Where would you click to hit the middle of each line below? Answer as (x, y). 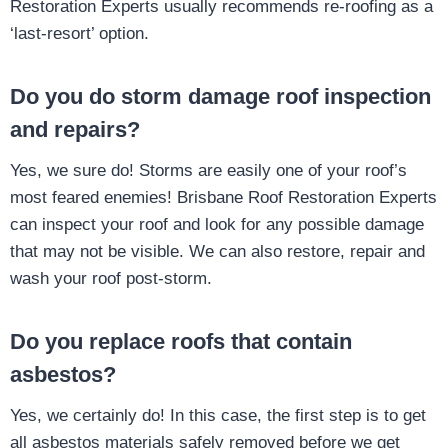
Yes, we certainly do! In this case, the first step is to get (218, 416)
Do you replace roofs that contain (181, 342)
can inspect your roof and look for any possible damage (217, 225)
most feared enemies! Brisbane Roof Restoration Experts (223, 198)
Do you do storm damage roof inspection (220, 97)
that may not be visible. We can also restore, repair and (217, 252)
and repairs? (75, 130)
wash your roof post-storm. (111, 279)
